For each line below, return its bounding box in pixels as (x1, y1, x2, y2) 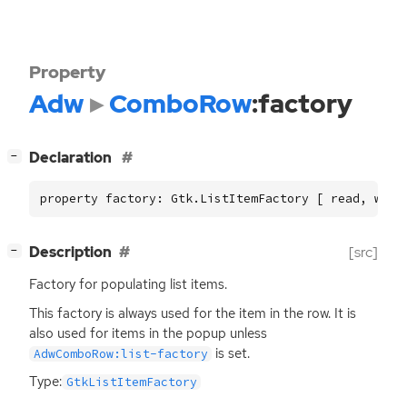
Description (29, 243, 112, 263)
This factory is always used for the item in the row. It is (29, 303, 356, 323)
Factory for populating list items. (29, 275, 227, 294)
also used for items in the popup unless (29, 323, 267, 342)
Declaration (29, 148, 114, 168)
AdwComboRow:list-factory (33, 345, 208, 362)
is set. (212, 343, 251, 362)
